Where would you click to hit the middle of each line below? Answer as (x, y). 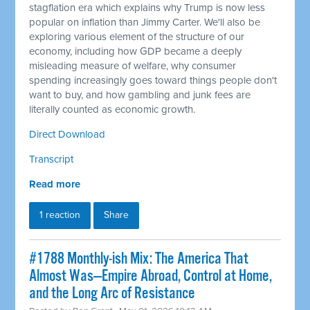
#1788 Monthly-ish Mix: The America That (139, 259)
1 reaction (60, 215)
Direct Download (67, 135)
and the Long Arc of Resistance (112, 294)
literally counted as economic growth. (112, 110)
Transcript (52, 159)
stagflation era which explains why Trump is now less (147, 8)
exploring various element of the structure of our (137, 37)
